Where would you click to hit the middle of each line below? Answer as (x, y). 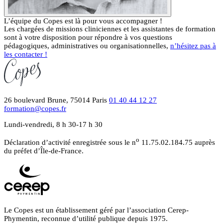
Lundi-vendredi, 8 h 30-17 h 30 (53, 125)
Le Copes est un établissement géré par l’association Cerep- (96, 210)
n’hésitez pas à (193, 46)
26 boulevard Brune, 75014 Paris (56, 100)
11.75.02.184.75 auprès (177, 143)
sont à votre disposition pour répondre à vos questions (88, 38)
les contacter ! (26, 55)
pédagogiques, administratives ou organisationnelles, (87, 46)
